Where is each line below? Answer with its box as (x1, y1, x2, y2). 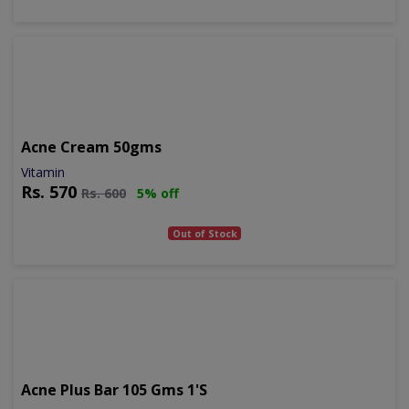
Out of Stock (172, 226, 237, 240)
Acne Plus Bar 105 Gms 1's (21, 379, 207, 400)
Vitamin (21, 163, 65, 181)
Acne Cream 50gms (21, 136, 162, 157)
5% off (137, 184, 179, 202)
